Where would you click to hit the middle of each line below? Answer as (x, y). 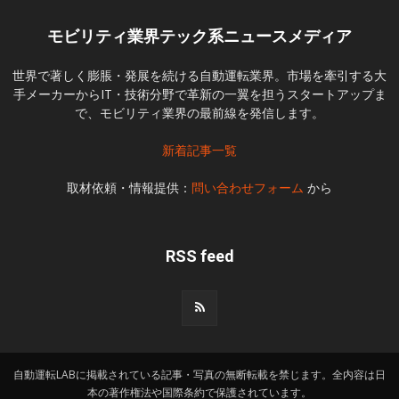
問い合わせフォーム (248, 188)
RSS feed (199, 256)
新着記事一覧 (199, 151)
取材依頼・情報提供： (129, 188)
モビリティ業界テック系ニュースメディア (199, 37)
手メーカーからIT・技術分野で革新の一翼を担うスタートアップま (199, 94)
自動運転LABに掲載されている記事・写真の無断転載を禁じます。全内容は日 (199, 375)
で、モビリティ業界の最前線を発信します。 (199, 113)
